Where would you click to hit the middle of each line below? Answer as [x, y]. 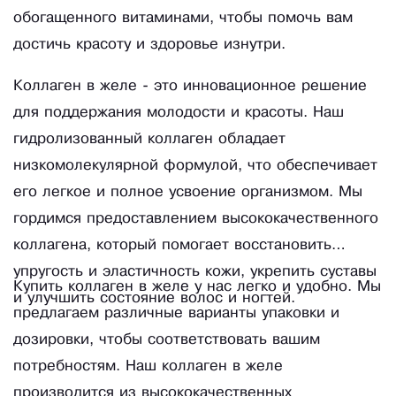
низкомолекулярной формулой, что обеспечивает [195, 166]
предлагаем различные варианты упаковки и [176, 314]
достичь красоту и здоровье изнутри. [149, 45]
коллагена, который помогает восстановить [172, 246]
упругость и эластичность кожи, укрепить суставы [195, 272]
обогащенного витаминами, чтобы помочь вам [183, 19]
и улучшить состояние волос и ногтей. [154, 299]
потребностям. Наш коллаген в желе [148, 367]
